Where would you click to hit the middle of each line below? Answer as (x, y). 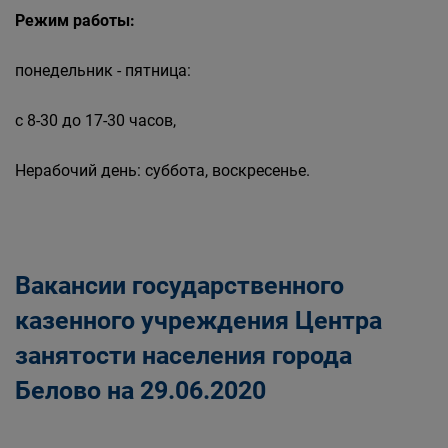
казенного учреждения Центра (198, 320)
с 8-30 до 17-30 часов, (95, 120)
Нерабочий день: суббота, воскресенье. (162, 170)
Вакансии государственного (179, 285)
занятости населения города (183, 355)
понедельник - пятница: (103, 70)
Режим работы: (75, 20)
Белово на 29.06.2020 (140, 390)
